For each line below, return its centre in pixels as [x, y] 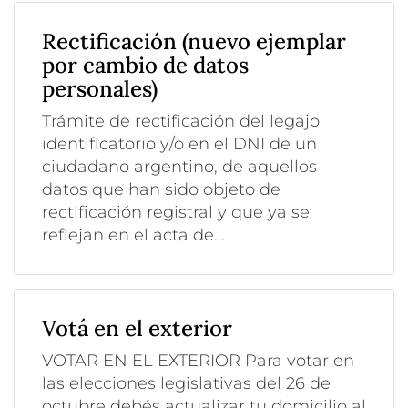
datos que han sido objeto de [161, 189]
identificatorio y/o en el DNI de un [179, 143]
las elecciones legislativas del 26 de [186, 383]
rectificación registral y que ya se [176, 212]
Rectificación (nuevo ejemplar [194, 41]
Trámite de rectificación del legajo [181, 121]
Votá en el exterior [137, 328]
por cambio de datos [145, 65]
